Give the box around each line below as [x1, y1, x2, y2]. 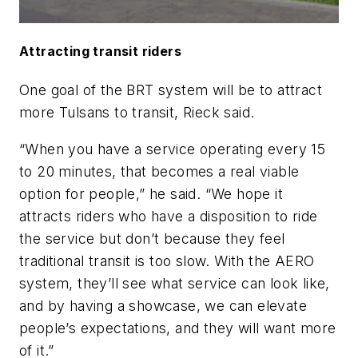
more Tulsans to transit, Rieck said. [19, 104, 255, 121]
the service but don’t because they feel [19, 229, 285, 247]
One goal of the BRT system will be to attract [19, 82, 322, 99]
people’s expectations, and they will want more [19, 319, 336, 336]
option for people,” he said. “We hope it [19, 185, 283, 202]
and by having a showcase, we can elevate [19, 296, 307, 314]
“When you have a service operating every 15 [19, 140, 326, 157]
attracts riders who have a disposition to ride [19, 207, 318, 225]
